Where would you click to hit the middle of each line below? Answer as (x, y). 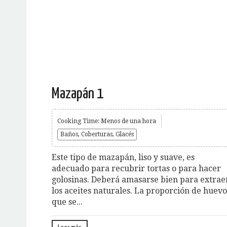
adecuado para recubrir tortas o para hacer (136, 168)
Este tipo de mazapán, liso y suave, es (123, 157)
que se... (67, 202)
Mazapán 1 (78, 93)
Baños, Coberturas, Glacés (97, 134)
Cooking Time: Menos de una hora (107, 121)
